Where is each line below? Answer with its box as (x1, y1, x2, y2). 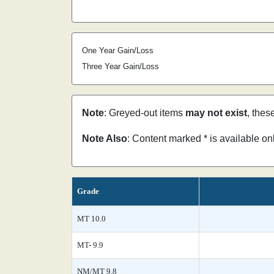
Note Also (82, 133, 127, 144)
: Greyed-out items (104, 108, 185, 118)
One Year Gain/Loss (82, 46, 154, 55)
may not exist (185, 108, 247, 118)
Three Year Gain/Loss (82, 62, 159, 71)
